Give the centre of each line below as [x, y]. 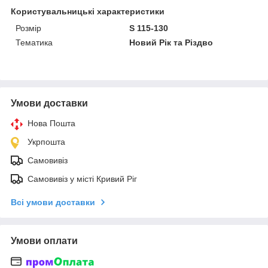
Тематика [34, 42]
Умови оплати [44, 240]
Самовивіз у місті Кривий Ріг [82, 179]
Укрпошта [46, 141]
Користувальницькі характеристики [88, 11]
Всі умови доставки [53, 202]
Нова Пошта [51, 123]
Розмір [28, 28]
